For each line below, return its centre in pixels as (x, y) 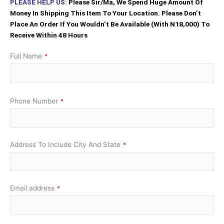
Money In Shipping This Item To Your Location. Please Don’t (105, 13)
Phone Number (34, 101)
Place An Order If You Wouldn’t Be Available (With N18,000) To (110, 24)
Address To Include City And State (65, 144)
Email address (32, 188)
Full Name (26, 56)
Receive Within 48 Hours (49, 35)
